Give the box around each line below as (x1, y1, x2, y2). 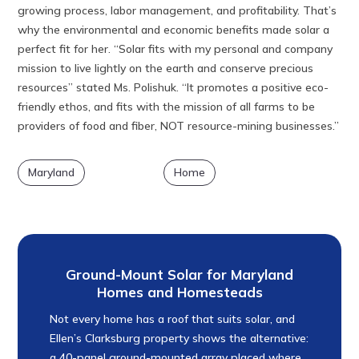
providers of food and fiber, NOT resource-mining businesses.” (18, 118, 340, 133)
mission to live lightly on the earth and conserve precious (18, 60, 314, 75)
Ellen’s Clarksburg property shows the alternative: (50, 330, 309, 345)
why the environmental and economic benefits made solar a (18, 22, 330, 37)
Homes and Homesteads (96, 283, 263, 301)
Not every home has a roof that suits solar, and (50, 311, 296, 326)
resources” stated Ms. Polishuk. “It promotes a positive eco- (18, 79, 329, 95)
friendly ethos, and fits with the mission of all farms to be (18, 99, 316, 114)
